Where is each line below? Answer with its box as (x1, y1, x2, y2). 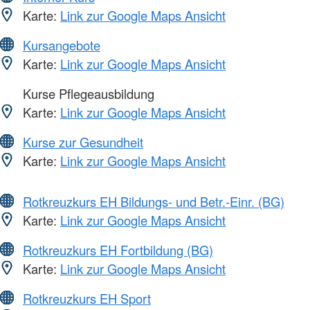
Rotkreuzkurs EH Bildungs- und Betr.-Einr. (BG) (23, 192, 284, 210)
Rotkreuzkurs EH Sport (23, 289, 151, 307)
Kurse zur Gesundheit (23, 132, 143, 151)
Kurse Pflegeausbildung (19, 84, 154, 102)
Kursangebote (23, 35, 100, 54)
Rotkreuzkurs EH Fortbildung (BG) (23, 240, 213, 259)
